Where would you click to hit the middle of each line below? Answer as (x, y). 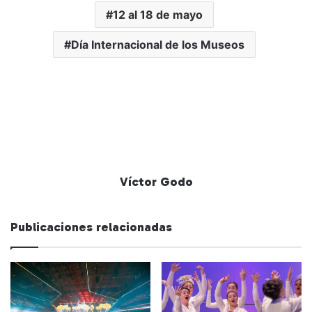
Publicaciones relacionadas (91, 227)
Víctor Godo (156, 182)
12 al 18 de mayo (158, 15)
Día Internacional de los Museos (158, 45)
